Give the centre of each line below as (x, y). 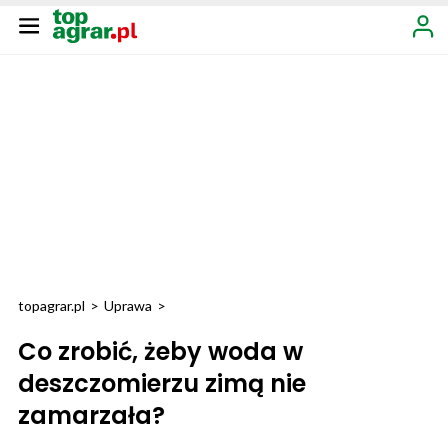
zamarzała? (91, 415)
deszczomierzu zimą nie (162, 383)
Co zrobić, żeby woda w (160, 351)
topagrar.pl (51, 305)
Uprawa (128, 305)
